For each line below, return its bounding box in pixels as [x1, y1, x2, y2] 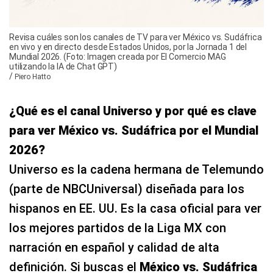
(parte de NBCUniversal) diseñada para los [9, 181, 244, 196]
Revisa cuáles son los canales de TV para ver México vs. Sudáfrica [9, 32, 262, 42]
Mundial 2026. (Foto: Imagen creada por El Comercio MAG [9, 51, 226, 62]
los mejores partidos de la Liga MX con [9, 220, 226, 235]
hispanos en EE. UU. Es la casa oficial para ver [9, 200, 261, 216]
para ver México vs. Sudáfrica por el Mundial [9, 122, 258, 138]
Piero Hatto [14, 72, 51, 81]
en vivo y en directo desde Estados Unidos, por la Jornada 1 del [9, 41, 247, 52]
